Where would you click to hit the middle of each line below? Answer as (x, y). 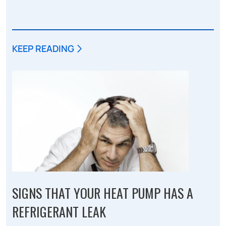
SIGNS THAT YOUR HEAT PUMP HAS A (103, 193)
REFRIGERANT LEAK (59, 211)
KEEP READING (43, 48)
